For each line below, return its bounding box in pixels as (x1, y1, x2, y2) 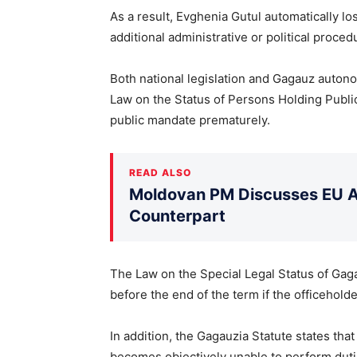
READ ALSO (129, 166, 191, 178)
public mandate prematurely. (110, 112, 270, 127)
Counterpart (129, 206, 226, 226)
